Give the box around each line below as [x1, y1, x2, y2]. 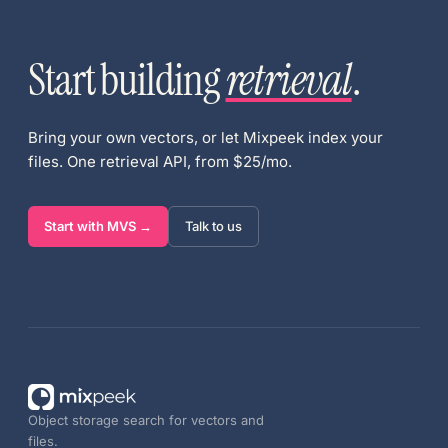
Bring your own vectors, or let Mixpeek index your [28, 128, 383, 147]
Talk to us [185, 218, 242, 234]
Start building [28, 51, 220, 109]
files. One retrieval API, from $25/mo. [28, 152, 292, 171]
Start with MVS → [44, 218, 152, 234]
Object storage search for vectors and [28, 412, 264, 428]
